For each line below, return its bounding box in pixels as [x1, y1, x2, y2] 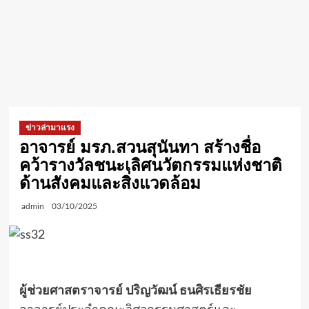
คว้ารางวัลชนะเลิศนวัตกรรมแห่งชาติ [19, 156, 282, 175]
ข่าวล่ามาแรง [25, 123, 74, 132]
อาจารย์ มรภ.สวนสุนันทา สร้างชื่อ [19, 138, 261, 157]
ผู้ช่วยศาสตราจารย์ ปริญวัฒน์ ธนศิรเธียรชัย [19, 285, 252, 298]
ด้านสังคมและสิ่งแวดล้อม [19, 174, 201, 192]
